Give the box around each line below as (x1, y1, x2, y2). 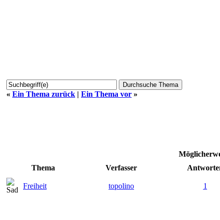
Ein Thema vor (81, 89, 132, 98)
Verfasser (106, 163, 137, 172)
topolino (109, 181, 134, 190)
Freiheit (23, 181, 47, 190)
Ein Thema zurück (12, 89, 75, 98)
